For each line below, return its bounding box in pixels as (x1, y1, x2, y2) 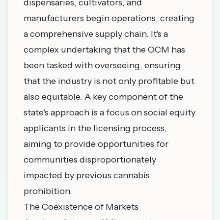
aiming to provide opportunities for (24, 138, 168, 149)
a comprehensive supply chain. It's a (24, 28, 168, 39)
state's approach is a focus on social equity (24, 107, 195, 118)
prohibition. (24, 186, 72, 196)
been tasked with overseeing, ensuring (24, 60, 181, 71)
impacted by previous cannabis (24, 170, 150, 181)
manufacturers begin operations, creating (24, 13, 194, 24)
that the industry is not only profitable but (24, 76, 194, 86)
